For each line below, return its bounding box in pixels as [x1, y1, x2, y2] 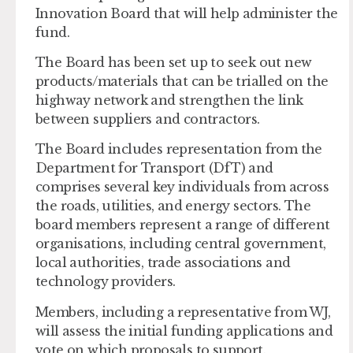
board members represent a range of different [35, 217, 330, 233]
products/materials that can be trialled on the [35, 72, 329, 89]
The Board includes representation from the [35, 141, 322, 158]
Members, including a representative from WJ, [35, 303, 331, 320]
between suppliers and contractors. [35, 110, 263, 127]
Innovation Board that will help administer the [35, 5, 338, 21]
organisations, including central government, [35, 236, 326, 252]
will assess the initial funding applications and [35, 322, 333, 339]
